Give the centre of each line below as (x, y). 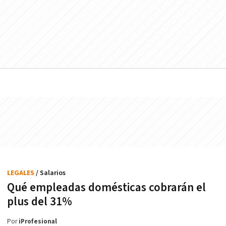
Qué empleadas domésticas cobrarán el (106, 187)
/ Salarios (51, 173)
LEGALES (21, 173)
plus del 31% (40, 202)
